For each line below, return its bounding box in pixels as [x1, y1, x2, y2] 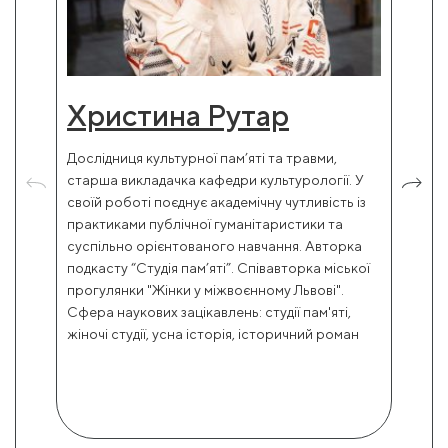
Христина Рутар [67, 97, 289, 133]
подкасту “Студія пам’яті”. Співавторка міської [67, 260, 370, 276]
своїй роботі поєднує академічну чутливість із [67, 194, 366, 210]
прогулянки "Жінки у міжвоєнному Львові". [67, 282, 344, 298]
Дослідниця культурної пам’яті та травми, [67, 150, 337, 166]
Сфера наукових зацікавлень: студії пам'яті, [67, 304, 351, 320]
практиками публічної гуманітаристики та [67, 216, 343, 232]
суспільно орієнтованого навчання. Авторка [67, 238, 362, 254]
